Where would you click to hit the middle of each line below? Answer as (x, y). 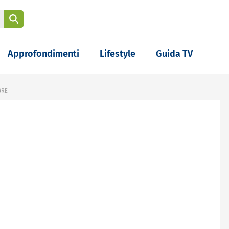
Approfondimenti (43, 54)
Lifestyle (118, 54)
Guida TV (174, 54)
